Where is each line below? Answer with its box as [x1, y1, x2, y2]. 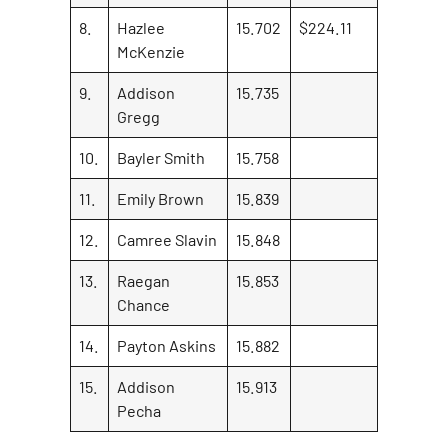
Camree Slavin [117, 229, 218, 249]
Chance [117, 294, 171, 314]
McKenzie [117, 41, 186, 61]
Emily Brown [117, 188, 205, 208]
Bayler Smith [117, 147, 206, 167]
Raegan [117, 270, 171, 290]
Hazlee [117, 17, 166, 37]
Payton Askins [117, 335, 217, 355]
